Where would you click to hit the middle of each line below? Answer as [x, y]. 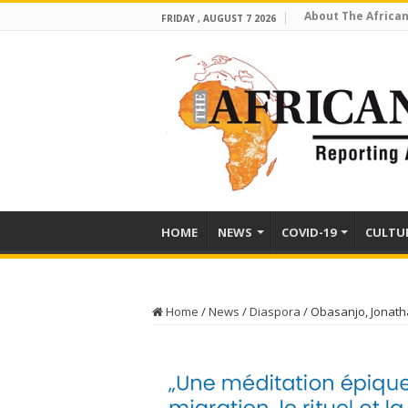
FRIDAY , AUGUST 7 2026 [219, 18]
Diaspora [275, 311]
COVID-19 [309, 232]
